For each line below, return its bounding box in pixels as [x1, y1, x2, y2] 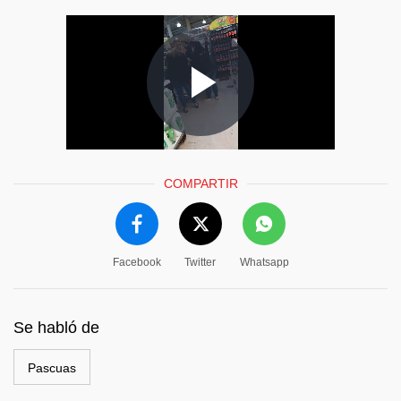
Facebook [112, 255, 161, 269]
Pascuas [28, 360, 76, 375]
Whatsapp [239, 255, 289, 269]
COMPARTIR [163, 175, 238, 191]
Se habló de [13, 318, 99, 337]
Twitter [184, 255, 216, 269]
